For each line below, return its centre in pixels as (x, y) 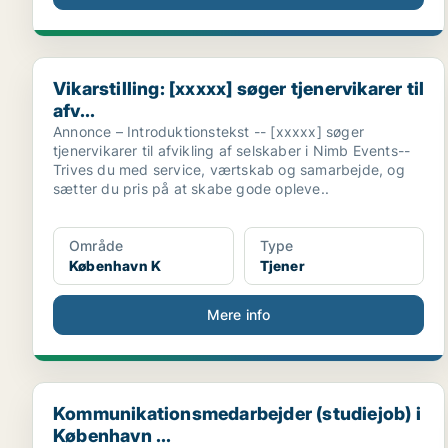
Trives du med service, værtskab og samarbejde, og (229, 169)
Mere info (238, 314)
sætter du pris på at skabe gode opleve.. (191, 188)
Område (96, 245)
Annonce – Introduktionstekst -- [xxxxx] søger (208, 131)
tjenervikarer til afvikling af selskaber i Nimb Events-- (232, 150)
